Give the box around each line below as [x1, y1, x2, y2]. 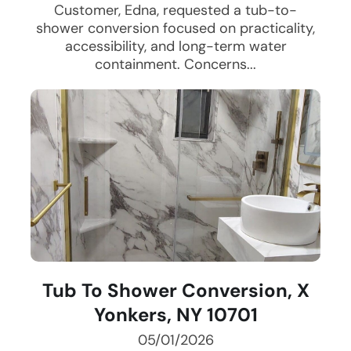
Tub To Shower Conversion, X [42, 278, 309, 303]
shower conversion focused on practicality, [36, 19, 315, 38]
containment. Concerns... [95, 55, 256, 74]
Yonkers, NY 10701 [93, 302, 258, 327]
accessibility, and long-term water [64, 37, 287, 56]
